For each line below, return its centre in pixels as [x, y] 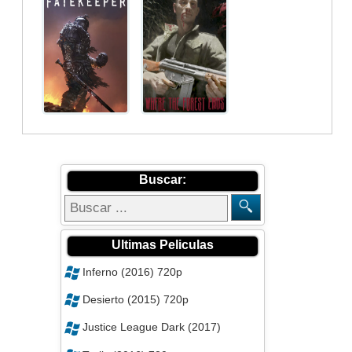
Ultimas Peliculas [163, 244]
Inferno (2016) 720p [133, 271]
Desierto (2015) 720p [136, 300]
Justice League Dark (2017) [152, 327]
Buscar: [163, 179]
